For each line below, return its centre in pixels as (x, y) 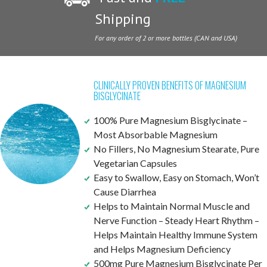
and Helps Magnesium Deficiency (162, 249)
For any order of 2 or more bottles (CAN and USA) (166, 38)
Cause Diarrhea (125, 192)
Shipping (123, 19)
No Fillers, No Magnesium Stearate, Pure (176, 149)
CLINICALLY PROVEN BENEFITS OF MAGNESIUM (170, 86)
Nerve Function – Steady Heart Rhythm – (176, 221)
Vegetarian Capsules (135, 163)
